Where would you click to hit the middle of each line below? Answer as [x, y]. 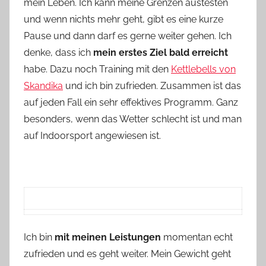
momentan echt [197, 237]
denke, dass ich [58, 53]
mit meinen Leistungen [108, 237]
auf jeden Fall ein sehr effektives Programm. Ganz [131, 103]
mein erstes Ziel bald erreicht [161, 53]
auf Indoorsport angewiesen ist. [92, 136]
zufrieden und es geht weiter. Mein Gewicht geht [127, 254]
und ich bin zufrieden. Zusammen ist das [152, 86]
